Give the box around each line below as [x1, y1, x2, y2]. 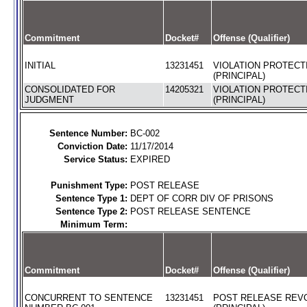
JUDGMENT [24, 95, 74, 105]
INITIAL [24, 60, 56, 71]
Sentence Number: [49, 128, 127, 138]
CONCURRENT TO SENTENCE [24, 293, 153, 303]
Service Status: [63, 154, 127, 164]
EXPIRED [130, 154, 170, 164]
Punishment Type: [50, 180, 127, 191]
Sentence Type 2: [55, 206, 127, 217]
